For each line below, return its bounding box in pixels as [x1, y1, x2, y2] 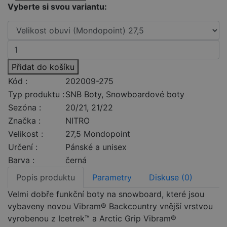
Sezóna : [8, 102, 41, 113]
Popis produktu [16, 172, 75, 183]
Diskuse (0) [149, 172, 193, 183]
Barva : [8, 155, 34, 166]
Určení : [8, 142, 37, 153]
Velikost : [8, 129, 43, 139]
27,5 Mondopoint [65, 129, 130, 139]
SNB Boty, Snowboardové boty [65, 89, 184, 100]
